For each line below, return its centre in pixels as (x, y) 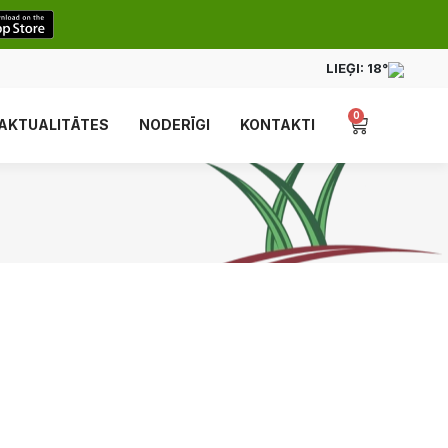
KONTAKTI (277, 125)
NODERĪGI (174, 125)
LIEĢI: (346, 67)
